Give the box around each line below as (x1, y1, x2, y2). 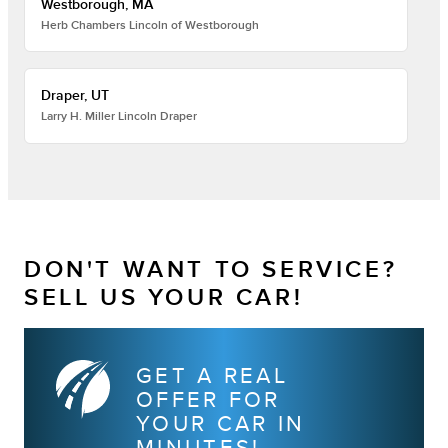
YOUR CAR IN (136, 410, 306, 437)
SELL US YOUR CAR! (24, 282, 304, 312)
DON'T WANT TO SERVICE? (24, 254, 398, 284)
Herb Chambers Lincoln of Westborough (41, 17, 260, 33)
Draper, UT (41, 87, 110, 105)
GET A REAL (136, 362, 289, 389)
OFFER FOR (136, 386, 281, 413)
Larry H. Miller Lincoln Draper (41, 109, 198, 125)
